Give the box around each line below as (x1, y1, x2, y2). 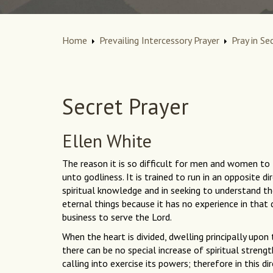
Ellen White (62, 129, 152, 153)
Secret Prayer (62, 92, 189, 121)
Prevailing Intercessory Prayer (99, 34, 219, 47)
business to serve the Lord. (62, 211, 174, 224)
